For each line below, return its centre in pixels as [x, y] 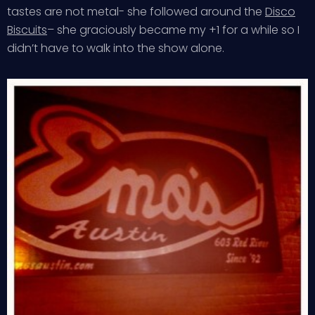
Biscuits [27, 30]
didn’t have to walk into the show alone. [116, 48]
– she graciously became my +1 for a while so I [173, 30]
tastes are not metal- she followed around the [136, 12]
